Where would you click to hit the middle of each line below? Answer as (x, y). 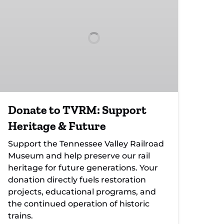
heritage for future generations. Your (83, 167)
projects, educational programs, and (82, 191)
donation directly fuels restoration (77, 179)
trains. (20, 215)
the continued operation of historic (79, 203)
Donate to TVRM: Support (77, 109)
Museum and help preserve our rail (79, 155)
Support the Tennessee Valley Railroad (86, 143)
